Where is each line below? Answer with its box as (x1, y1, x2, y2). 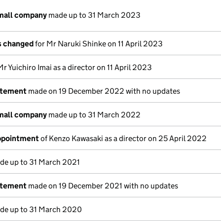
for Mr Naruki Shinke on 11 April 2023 (34, 39, 163, 48)
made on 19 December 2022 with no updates (27, 86, 180, 96)
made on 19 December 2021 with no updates (27, 181, 178, 190)
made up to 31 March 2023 (47, 10, 141, 20)
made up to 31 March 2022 (47, 110, 141, 119)
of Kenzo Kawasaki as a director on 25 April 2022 (39, 134, 207, 143)
